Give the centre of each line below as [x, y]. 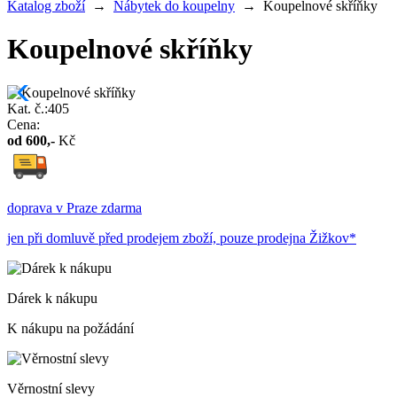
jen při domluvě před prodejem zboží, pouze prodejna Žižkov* [182, 237]
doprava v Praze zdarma [74, 207]
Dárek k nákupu [52, 298]
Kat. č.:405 [38, 108]
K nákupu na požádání [70, 328]
